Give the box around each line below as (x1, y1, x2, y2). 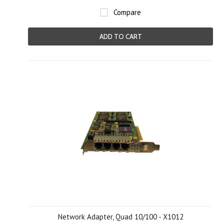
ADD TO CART (99, 32, 142, 40)
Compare (113, 7, 141, 17)
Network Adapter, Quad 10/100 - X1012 (57, 212, 183, 221)
